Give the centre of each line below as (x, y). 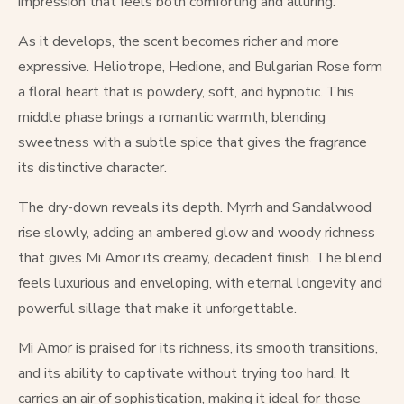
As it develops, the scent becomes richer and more (179, 41)
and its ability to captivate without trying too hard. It (184, 373)
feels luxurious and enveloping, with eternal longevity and (200, 283)
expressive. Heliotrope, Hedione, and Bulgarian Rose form (200, 67)
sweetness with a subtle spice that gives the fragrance (193, 142)
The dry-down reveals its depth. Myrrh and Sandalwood (195, 207)
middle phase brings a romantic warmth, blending (172, 117)
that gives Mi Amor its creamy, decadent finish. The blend (200, 258)
